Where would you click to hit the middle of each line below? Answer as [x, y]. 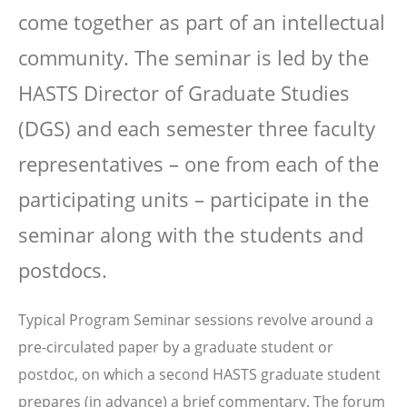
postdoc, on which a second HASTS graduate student [199, 374]
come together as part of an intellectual [202, 22]
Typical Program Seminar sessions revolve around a [196, 320]
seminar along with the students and [191, 234]
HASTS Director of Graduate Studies [184, 93]
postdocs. [63, 270]
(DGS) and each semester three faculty [197, 128]
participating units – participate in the [194, 199]
